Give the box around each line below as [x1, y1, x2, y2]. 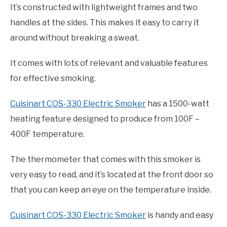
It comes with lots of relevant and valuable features [10, 58, 208, 68]
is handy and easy [146, 210, 213, 220]
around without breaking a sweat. [10, 33, 139, 43]
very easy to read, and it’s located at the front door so [10, 170, 213, 180]
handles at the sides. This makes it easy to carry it [10, 18, 199, 28]
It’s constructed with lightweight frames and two [10, 3, 198, 13]
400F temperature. [10, 129, 85, 139]
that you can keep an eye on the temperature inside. [10, 185, 211, 195]
